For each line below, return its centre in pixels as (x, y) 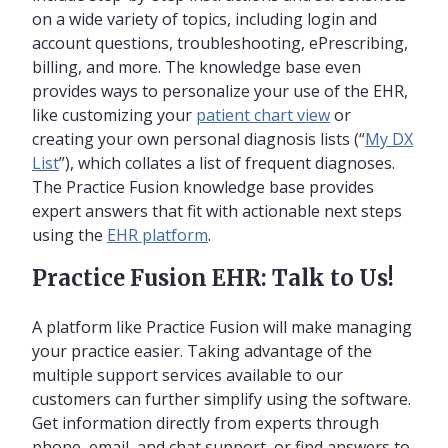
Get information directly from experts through (205, 422)
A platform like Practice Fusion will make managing (222, 326)
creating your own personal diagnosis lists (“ (198, 138)
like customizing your (114, 114)
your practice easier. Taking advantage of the (202, 350)
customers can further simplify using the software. (221, 398)
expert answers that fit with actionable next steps (217, 210)
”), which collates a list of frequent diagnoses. (227, 162)
